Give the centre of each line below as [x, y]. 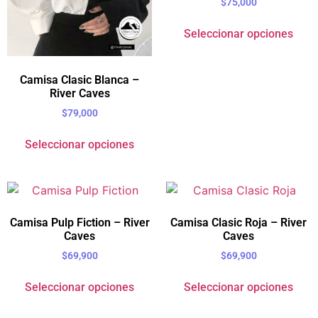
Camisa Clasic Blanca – [79, 80]
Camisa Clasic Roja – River [238, 222]
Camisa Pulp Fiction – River [79, 222]
